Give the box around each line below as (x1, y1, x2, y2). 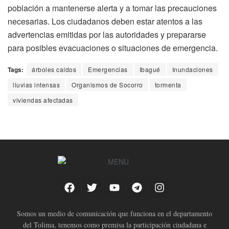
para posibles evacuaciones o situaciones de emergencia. (8, 42, 218, 54)
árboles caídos (32, 65, 76, 74)
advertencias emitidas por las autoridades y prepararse (8, 29, 206, 41)
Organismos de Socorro (72, 80, 143, 89)
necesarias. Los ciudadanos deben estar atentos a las (8, 15, 202, 28)
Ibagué (139, 65, 161, 74)
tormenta (154, 80, 181, 89)
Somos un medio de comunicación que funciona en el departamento (17, 208, 212, 218)
